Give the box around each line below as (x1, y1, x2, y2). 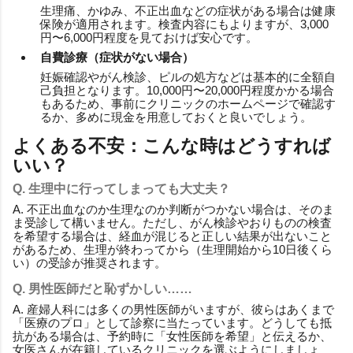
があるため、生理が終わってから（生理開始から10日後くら (13, 242, 333, 256)
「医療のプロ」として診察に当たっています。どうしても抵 (13, 315, 332, 329)
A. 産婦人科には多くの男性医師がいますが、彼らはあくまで (13, 302, 334, 316)
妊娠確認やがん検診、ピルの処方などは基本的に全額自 (40, 69, 336, 84)
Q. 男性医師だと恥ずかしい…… (13, 281, 192, 295)
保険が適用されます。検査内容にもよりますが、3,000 (40, 17, 329, 31)
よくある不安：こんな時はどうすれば (13, 136, 331, 156)
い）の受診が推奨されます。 (13, 255, 166, 269)
